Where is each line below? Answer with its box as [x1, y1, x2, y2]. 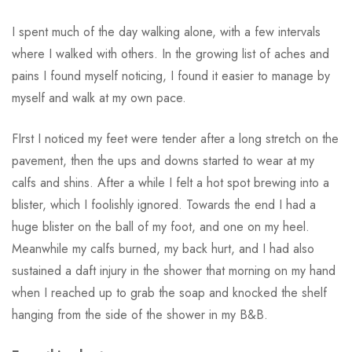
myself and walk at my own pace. [12, 89, 186, 108]
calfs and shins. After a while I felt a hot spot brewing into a [12, 174, 329, 192]
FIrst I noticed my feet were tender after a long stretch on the [12, 130, 339, 148]
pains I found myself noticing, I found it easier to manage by [12, 67, 330, 86]
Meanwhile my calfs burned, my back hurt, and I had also [12, 240, 314, 258]
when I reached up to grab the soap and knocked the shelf [12, 284, 327, 302]
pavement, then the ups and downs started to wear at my [12, 152, 314, 170]
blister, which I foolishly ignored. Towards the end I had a [12, 196, 316, 214]
